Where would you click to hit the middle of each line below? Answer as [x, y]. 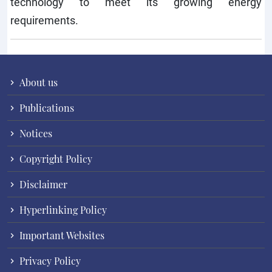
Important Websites [61, 235]
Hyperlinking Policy [62, 210]
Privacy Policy [49, 261]
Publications [46, 108]
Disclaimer [42, 184]
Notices [35, 133]
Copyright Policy [55, 159]
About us [37, 82]
